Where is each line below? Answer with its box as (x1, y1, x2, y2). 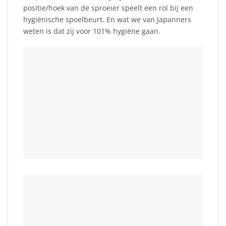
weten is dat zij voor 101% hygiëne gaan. (23, 26, 160, 36)
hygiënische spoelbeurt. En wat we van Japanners (23, 15, 191, 25)
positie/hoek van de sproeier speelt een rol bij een (23, 3, 193, 13)
